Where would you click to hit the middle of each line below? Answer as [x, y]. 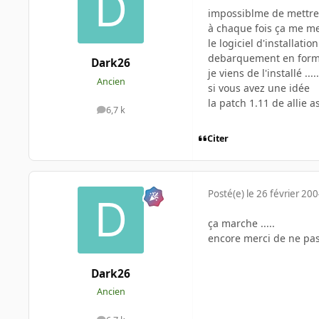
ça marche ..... [241, 224]
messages [131, 113]
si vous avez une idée [259, 88]
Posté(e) [227, 194]
